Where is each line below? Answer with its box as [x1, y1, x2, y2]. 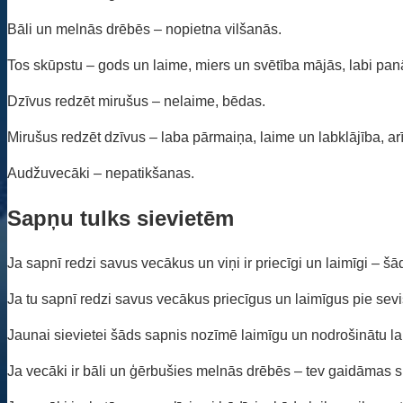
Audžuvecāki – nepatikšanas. [7, 165, 194, 181]
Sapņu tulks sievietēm [7, 205, 234, 230]
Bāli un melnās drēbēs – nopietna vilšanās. [7, 21, 282, 37]
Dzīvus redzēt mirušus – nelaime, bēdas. [7, 93, 265, 109]
